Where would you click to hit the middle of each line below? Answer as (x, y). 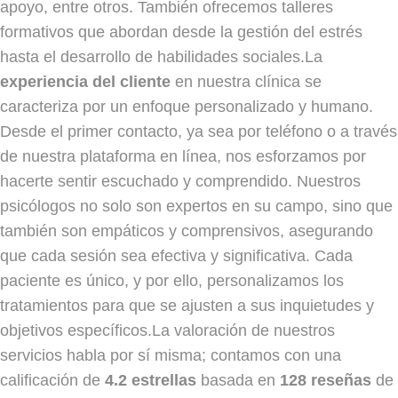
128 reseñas (326, 380)
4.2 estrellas (151, 380)
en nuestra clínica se (246, 81)
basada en (238, 380)
